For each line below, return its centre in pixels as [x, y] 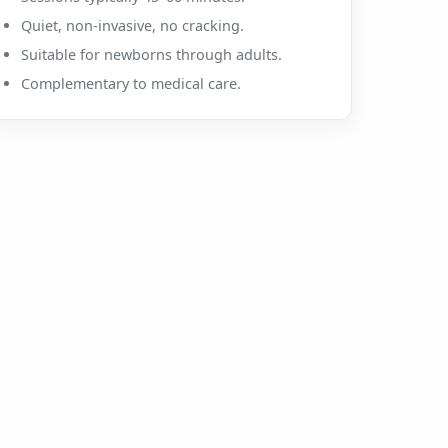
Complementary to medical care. [131, 83]
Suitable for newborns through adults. [151, 54]
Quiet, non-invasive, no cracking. [132, 25]
